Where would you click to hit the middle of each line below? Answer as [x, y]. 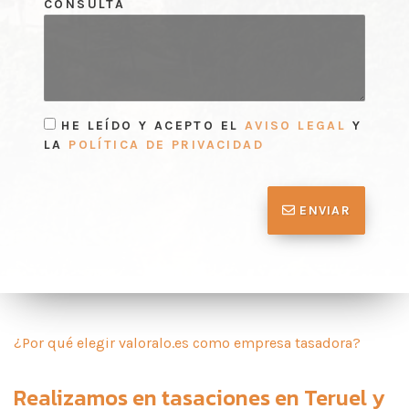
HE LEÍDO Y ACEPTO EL [150, 126]
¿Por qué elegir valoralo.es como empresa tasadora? [187, 342]
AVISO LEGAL [295, 126]
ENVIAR [323, 210]
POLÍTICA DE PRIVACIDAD [167, 145]
